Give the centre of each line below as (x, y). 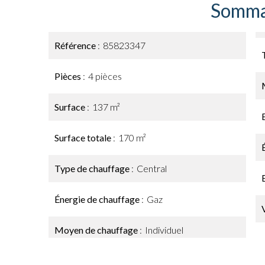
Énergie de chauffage (98, 199)
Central (152, 168)
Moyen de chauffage (97, 230)
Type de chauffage (93, 168)
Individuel (164, 230)
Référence (76, 45)
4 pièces (105, 76)
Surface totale (84, 138)
